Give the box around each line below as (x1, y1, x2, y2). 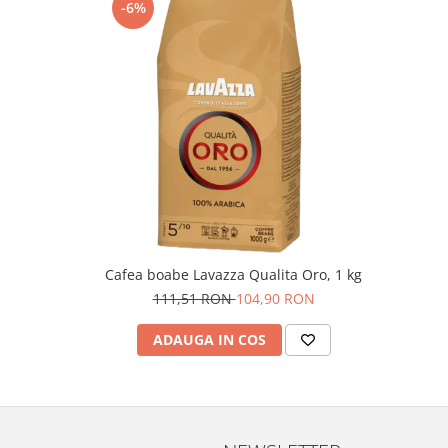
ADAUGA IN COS (152, 330, 266, 349)
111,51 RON (152, 289, 236, 308)
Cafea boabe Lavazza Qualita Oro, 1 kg (105, 265, 362, 284)
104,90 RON (235, 289, 315, 308)
